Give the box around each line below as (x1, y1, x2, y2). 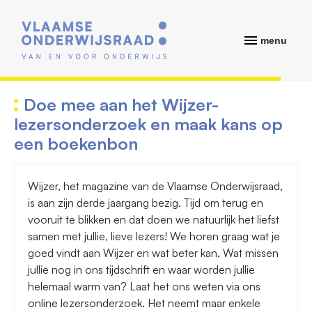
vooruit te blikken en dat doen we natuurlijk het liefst (28, 212, 279, 227)
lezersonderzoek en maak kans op (14, 114, 283, 135)
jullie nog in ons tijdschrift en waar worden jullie (28, 263, 255, 277)
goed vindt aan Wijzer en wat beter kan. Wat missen (28, 246, 279, 260)
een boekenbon (14, 133, 138, 155)
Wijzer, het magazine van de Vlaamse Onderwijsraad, (28, 179, 283, 194)
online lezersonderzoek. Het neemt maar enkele (28, 296, 260, 311)
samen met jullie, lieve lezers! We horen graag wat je (28, 229, 280, 244)
